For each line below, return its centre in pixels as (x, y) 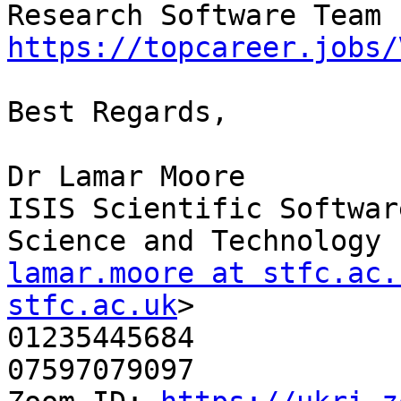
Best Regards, (118, 112)
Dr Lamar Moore (126, 177)
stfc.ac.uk (92, 306)
